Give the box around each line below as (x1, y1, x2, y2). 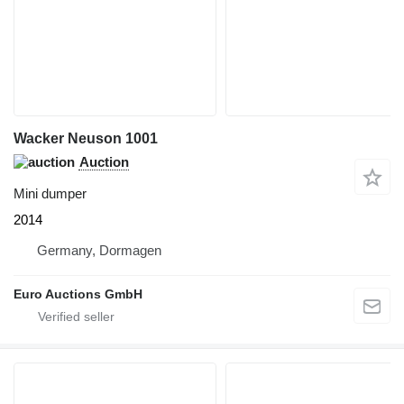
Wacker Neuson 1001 (14, 130, 158, 146)
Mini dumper (14, 185, 87, 201)
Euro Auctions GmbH (14, 286, 142, 301)
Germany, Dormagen (37, 242, 161, 258)
